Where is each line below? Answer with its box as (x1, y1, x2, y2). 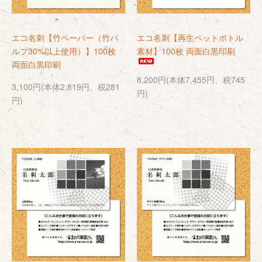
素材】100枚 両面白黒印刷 (137, 45, 235, 57)
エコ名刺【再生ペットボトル (137, 32, 243, 43)
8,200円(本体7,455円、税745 (137, 74, 245, 85)
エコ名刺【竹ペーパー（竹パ (12, 32, 118, 43)
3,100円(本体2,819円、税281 (12, 81, 120, 92)
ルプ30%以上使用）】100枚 (12, 45, 124, 57)
